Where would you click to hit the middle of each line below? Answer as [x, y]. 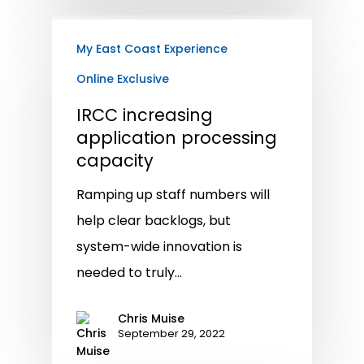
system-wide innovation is [159, 247]
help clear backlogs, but [154, 221]
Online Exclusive [123, 79]
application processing [177, 138]
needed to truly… [129, 273]
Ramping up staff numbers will [173, 195]
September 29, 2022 [171, 334]
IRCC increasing [145, 115]
